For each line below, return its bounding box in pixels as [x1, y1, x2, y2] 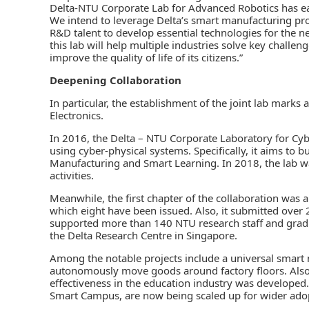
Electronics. [50, 108, 103, 122]
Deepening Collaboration [50, 72, 181, 87]
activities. [50, 168, 94, 182]
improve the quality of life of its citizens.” [50, 50, 243, 64]
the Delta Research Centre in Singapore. [50, 228, 237, 242]
